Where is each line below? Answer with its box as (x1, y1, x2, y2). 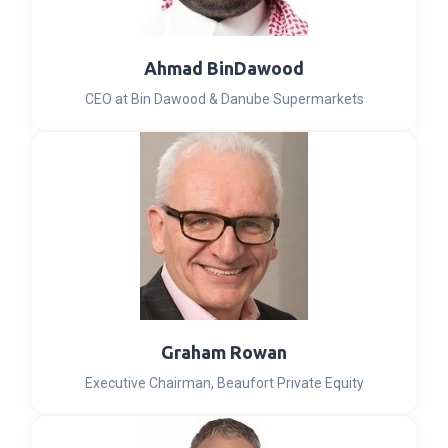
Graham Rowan (161, 342, 287, 362)
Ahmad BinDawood (144, 58, 304, 78)
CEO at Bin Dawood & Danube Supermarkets (84, 91, 364, 107)
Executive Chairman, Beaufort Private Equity (84, 375, 364, 391)
